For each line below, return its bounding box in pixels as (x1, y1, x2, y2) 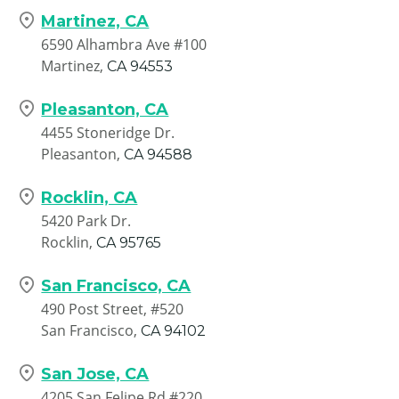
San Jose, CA (41, 363, 150, 384)
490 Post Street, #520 (41, 298, 184, 319)
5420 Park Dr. (41, 210, 132, 231)
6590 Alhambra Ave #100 (41, 34, 208, 54)
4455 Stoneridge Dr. (41, 122, 175, 142)
